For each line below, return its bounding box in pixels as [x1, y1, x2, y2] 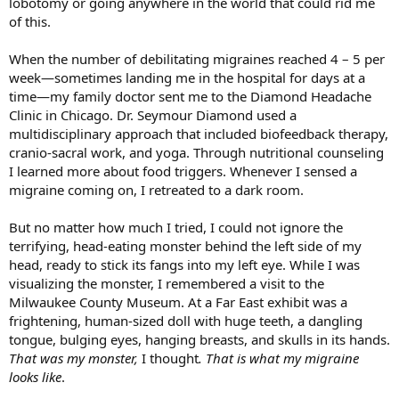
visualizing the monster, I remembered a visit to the [9, 273, 324, 292]
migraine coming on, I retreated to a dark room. [9, 180, 304, 199]
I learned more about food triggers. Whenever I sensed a [9, 161, 357, 180]
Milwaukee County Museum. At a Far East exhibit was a [9, 292, 347, 311]
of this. [9, 12, 51, 30]
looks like [9, 367, 61, 386]
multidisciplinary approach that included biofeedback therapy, [9, 124, 388, 142]
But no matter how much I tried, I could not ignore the [9, 217, 343, 236]
